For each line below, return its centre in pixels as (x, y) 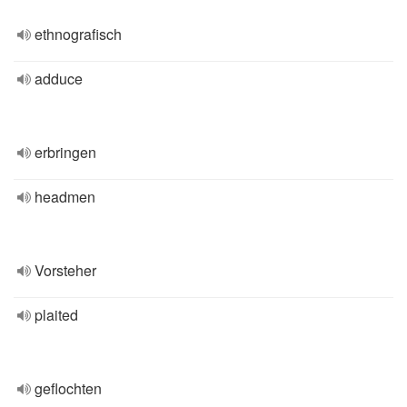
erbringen (65, 152)
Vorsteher (65, 270)
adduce (59, 79)
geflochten (68, 388)
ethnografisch (78, 34)
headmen (65, 197)
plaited (56, 315)
